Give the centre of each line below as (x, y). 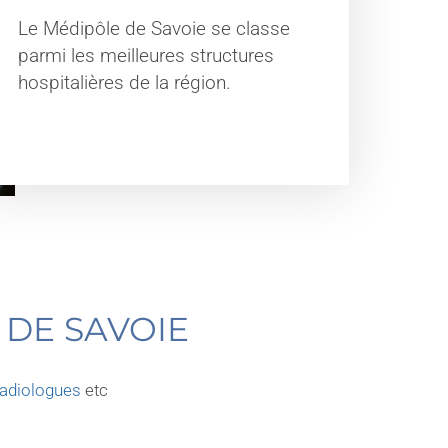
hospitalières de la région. (126, 83)
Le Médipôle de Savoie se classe (153, 29)
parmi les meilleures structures (145, 56)
